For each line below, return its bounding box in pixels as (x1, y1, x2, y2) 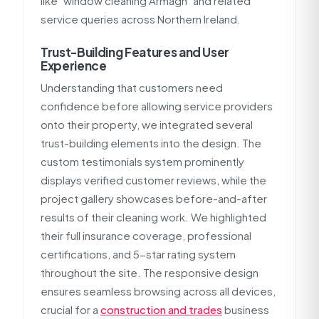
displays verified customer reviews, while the (41, 173, 266, 187)
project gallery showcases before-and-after (41, 192, 267, 205)
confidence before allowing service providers (41, 99, 273, 113)
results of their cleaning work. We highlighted (41, 210, 266, 224)
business (222, 303, 269, 316)
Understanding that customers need (41, 80, 223, 94)
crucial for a (41, 303, 100, 316)
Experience (41, 58, 107, 73)
